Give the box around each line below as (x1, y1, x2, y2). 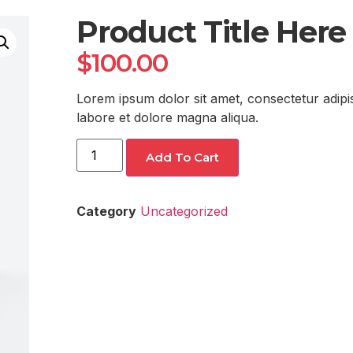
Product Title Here (76, 13, 347, 50)
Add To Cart (145, 149, 219, 165)
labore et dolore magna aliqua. (76, 110, 259, 126)
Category (76, 203, 137, 219)
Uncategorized (140, 203, 229, 219)
